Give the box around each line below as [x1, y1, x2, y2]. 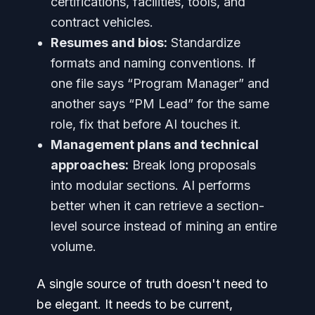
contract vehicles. [51, 15, 153, 30]
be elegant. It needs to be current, [37, 297, 233, 311]
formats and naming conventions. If [51, 56, 256, 70]
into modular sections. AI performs [51, 178, 250, 193]
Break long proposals [129, 157, 256, 172]
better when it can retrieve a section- [51, 198, 264, 213]
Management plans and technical [51, 137, 259, 152]
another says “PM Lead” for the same [51, 96, 269, 111]
